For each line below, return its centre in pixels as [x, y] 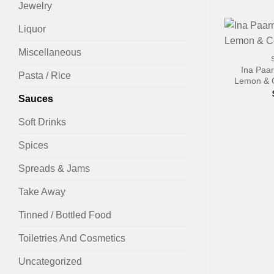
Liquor [32, 29]
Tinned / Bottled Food [65, 215]
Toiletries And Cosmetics [72, 238]
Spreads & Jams [54, 168]
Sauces [36, 98]
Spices [33, 145]
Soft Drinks [42, 122]
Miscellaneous [50, 52]
